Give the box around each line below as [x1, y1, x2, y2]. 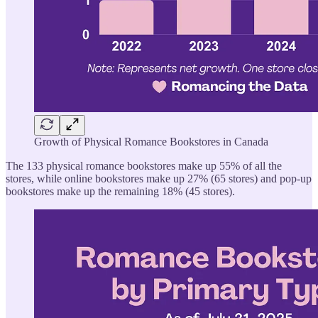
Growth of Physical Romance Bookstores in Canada [34, 135, 268, 148]
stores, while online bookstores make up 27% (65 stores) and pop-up [6, 172, 312, 185]
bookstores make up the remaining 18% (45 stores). [6, 185, 235, 197]
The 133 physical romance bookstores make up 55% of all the [6, 159, 282, 172]
